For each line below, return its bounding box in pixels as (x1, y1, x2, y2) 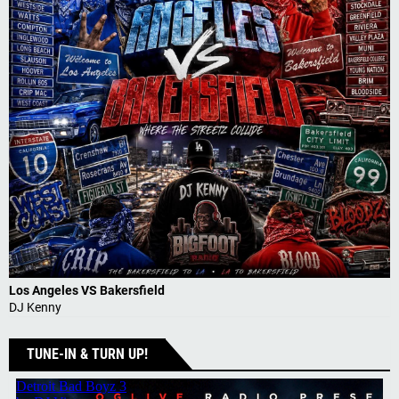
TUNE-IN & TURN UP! (27, 345, 148, 362)
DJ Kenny (9, 299, 61, 314)
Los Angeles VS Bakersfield (9, 282, 165, 297)
